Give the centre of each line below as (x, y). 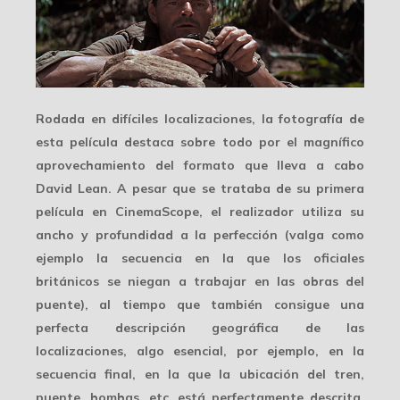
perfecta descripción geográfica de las (200, 328)
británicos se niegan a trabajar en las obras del (200, 282)
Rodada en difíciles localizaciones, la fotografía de (200, 119)
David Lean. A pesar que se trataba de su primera (200, 189)
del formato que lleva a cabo (255, 166)
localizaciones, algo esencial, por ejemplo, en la (200, 351)
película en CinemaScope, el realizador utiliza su (200, 212)
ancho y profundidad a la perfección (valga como (200, 235)
